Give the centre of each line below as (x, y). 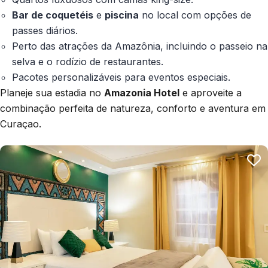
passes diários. (45, 31)
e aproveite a (211, 93)
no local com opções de (195, 15)
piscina (122, 15)
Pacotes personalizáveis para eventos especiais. (121, 77)
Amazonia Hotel (142, 93)
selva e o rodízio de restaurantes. (88, 62)
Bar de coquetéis (53, 15)
